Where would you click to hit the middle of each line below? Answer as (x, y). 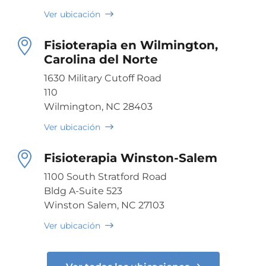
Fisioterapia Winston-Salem (131, 158)
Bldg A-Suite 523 (83, 191)
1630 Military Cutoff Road (103, 78)
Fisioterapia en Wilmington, (131, 45)
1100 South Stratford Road (105, 176)
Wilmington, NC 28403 (98, 106)
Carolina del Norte (101, 59)
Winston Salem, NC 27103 (104, 205)
